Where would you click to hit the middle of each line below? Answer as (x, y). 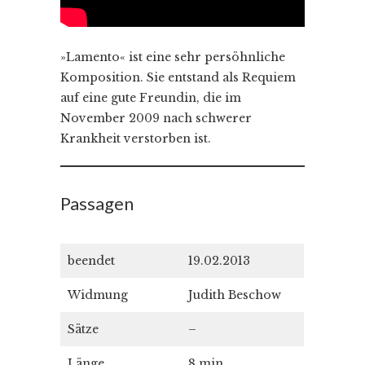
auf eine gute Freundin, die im (151, 97)
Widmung (98, 295)
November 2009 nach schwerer (156, 118)
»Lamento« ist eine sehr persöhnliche (173, 57)
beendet (91, 260)
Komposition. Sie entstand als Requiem (178, 77)
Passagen (97, 203)
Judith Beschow (235, 295)
